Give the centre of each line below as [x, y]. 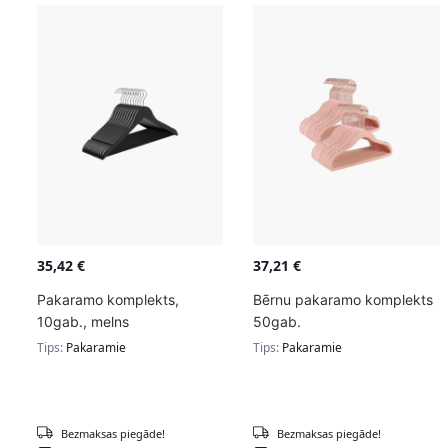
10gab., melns [82, 321]
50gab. [277, 321]
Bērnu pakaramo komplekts [343, 299]
